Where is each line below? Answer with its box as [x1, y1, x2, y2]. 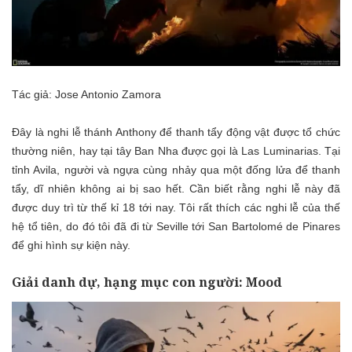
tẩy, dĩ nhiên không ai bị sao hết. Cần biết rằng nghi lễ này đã [12, 181, 340, 195]
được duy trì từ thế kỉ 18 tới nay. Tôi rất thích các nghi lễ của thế [12, 200, 340, 214]
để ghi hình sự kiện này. [12, 238, 130, 251]
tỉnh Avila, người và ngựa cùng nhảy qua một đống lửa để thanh [12, 163, 340, 176]
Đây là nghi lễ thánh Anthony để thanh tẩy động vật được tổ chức [12, 125, 340, 138]
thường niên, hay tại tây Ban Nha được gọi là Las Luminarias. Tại [12, 144, 340, 157]
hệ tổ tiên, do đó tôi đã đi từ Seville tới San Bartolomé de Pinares [12, 219, 340, 233]
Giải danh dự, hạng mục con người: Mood [12, 273, 282, 291]
